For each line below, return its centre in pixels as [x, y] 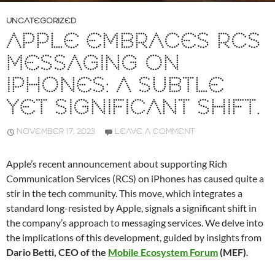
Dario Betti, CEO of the [57, 252]
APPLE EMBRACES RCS [134, 42]
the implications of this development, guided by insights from [134, 238]
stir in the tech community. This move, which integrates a [124, 193]
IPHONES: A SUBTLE [115, 87]
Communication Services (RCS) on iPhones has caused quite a [135, 179]
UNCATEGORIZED [41, 21]
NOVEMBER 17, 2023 [56, 132]
